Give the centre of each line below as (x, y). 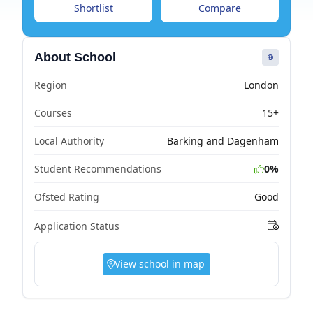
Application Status (77, 226)
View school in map (159, 264)
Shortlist (93, 8)
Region (51, 85)
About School (75, 57)
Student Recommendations (98, 168)
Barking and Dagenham (223, 140)
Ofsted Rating (67, 196)
